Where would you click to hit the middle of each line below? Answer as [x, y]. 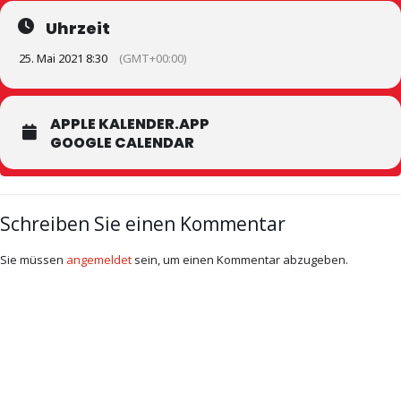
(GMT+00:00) [153, 58]
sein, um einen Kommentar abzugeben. [240, 260]
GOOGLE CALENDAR [122, 143]
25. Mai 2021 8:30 [63, 58]
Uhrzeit [78, 28]
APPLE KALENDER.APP [130, 124]
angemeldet [99, 260]
